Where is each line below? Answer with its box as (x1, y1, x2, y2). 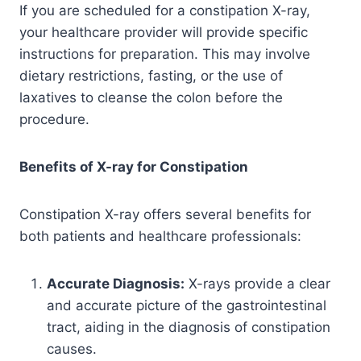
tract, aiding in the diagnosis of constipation (47, 318, 330, 335)
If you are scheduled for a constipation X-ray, (19, 2, 310, 19)
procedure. (19, 110, 89, 127)
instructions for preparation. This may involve (19, 45, 310, 62)
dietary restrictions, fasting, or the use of (19, 67, 283, 84)
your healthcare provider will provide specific (19, 23, 308, 40)
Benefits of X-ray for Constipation (19, 158, 248, 175)
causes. (47, 340, 97, 357)
